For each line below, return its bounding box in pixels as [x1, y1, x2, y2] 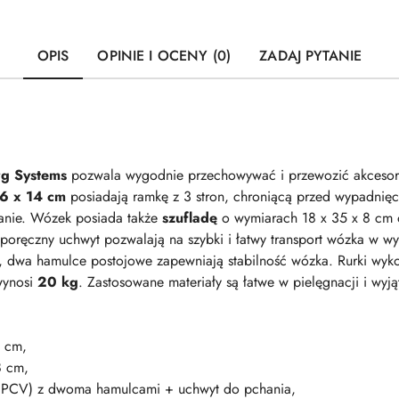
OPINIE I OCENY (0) [97, 45, 232, 66]
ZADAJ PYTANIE [259, 45, 362, 66]
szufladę [162, 208, 217, 228]
